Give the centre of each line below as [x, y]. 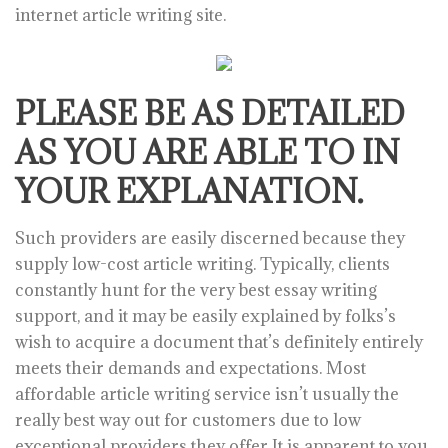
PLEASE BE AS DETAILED [210, 113]
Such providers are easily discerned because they [210, 238]
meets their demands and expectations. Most [190, 368]
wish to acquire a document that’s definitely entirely [219, 342]
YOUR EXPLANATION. [189, 191]
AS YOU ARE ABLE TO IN [207, 152]
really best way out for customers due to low [188, 420]
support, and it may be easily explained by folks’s [205, 316]
